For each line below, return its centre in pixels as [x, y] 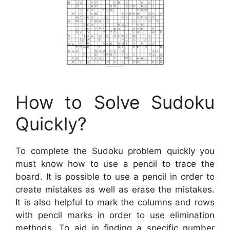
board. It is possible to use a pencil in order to [115, 176]
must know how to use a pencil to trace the [115, 164]
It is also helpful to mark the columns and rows [115, 202]
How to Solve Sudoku [115, 102]
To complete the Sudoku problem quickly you [115, 151]
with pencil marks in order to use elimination [115, 215]
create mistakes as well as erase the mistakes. [115, 189]
